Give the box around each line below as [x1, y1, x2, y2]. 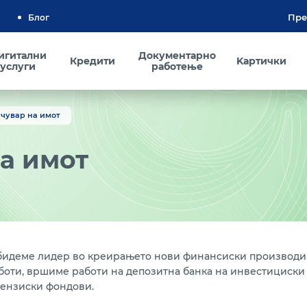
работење [151, 60, 203, 73]
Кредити [69, 55, 115, 67]
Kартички [236, 55, 286, 67]
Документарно [138, 49, 216, 62]
